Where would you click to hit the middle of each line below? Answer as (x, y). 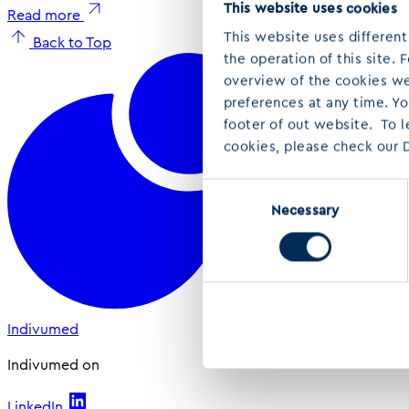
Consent (229, 189)
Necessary (305, 210)
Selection (232, 211)
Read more (46, 16)
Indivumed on (53, 364)
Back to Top (72, 43)
